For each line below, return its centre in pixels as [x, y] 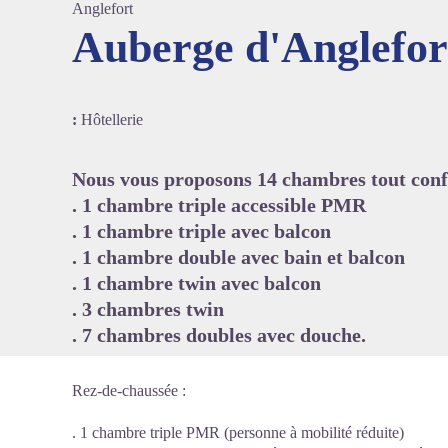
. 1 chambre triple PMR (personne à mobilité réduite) [238, 432]
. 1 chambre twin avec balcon [196, 283]
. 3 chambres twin [148, 309]
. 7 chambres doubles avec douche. [219, 335]
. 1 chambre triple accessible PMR [219, 205]
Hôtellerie [112, 119]
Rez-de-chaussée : [129, 390]
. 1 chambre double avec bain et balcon [238, 257]
